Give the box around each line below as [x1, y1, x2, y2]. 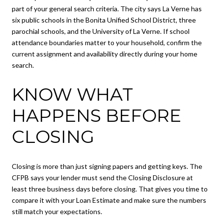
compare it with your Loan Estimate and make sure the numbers [12, 195, 206, 204]
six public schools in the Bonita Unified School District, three [12, 16, 196, 25]
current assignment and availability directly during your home [12, 50, 197, 58]
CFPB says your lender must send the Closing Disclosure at [12, 173, 193, 182]
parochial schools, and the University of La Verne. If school [12, 27, 190, 36]
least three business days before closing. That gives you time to [12, 184, 208, 193]
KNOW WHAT [12, 83, 133, 106]
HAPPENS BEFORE [12, 105, 181, 127]
